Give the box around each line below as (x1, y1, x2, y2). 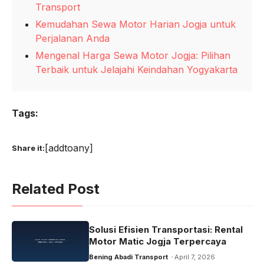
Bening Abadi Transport (88, 253, 168, 262)
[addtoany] (45, 142, 93, 154)
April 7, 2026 (174, 253, 215, 262)
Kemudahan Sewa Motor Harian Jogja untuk (35, 18, 236, 30)
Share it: (12, 143, 45, 153)
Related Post (12, 180, 100, 197)
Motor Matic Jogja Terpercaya (88, 236, 226, 247)
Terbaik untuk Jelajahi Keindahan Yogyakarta (35, 64, 237, 75)
